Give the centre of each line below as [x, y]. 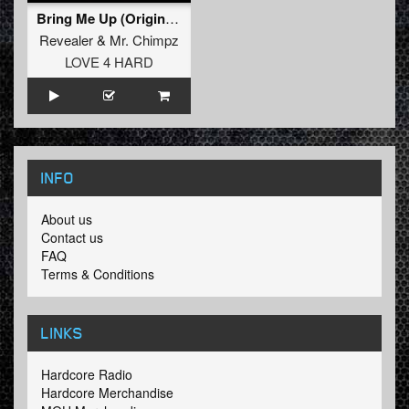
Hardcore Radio [87, 375]
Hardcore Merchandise [107, 393]
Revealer [66, 40]
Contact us [72, 238]
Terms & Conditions [98, 274]
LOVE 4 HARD [109, 62]
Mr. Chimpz [144, 40]
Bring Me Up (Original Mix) [172, 18]
